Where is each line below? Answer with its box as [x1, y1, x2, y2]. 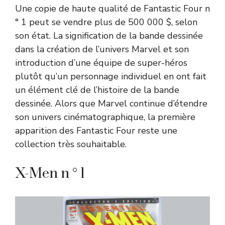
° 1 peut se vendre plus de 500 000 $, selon [15, 16, 197, 28]
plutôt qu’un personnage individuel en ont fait [15, 70, 206, 82]
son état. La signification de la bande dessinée [15, 29, 203, 42]
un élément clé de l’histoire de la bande [15, 83, 179, 96]
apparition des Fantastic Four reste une [15, 124, 177, 137]
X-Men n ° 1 [15, 164, 85, 182]
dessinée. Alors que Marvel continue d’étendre [15, 97, 207, 109]
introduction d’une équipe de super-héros [15, 56, 187, 69]
